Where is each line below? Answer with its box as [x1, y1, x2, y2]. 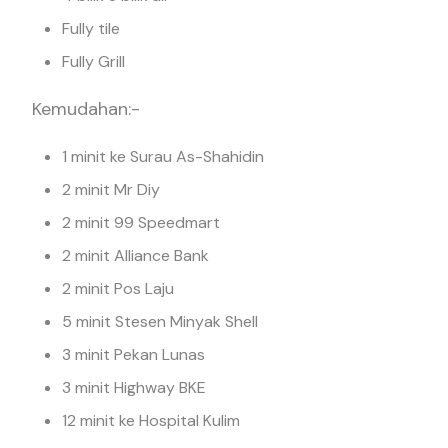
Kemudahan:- [32, 97, 140, 121]
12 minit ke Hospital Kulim [62, 410, 240, 431]
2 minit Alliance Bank [62, 245, 209, 266]
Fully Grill [62, 51, 125, 72]
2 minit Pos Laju [62, 278, 174, 299]
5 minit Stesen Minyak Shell [62, 311, 258, 332]
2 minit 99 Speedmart [62, 212, 220, 233]
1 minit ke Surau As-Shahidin [62, 146, 264, 167]
